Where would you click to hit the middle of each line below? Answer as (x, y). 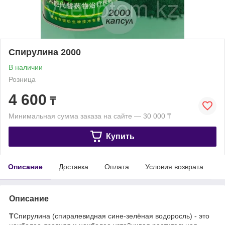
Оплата (117, 166)
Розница (22, 79)
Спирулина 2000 (45, 52)
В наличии (26, 67)
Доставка (74, 166)
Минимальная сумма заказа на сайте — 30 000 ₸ (90, 116)
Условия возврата (174, 166)
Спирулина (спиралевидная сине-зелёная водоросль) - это (111, 216)
